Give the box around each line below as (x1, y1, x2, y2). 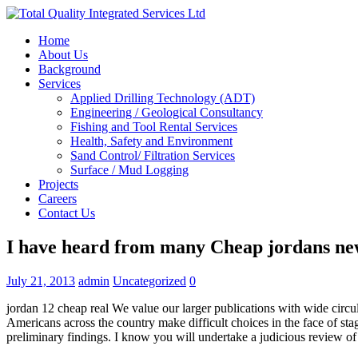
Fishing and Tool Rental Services (70, 120, 237, 133)
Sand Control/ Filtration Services (70, 149, 235, 162)
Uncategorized (113, 273, 186, 288)
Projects (38, 177, 78, 191)
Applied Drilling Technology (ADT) (70, 91, 255, 105)
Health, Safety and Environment (70, 134, 233, 148)
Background (38, 62, 101, 76)
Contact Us (38, 206, 95, 220)
